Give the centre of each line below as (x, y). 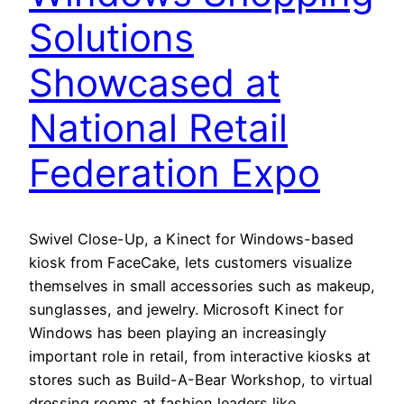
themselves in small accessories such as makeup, (202, 285)
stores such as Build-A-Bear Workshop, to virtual (201, 379)
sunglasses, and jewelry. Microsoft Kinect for (186, 309)
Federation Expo (174, 173)
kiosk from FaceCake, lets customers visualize (190, 262)
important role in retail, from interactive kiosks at (200, 356)
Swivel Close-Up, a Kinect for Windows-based (191, 239)
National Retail (158, 128)
